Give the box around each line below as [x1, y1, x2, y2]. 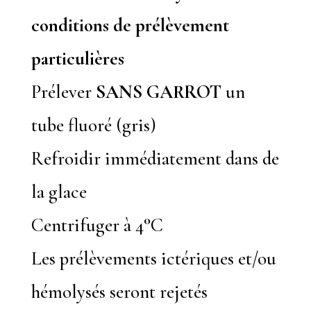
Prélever [31, 81, 96, 103]
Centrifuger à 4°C [31, 214, 163, 237]
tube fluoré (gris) [31, 114, 156, 137]
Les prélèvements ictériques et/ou [31, 247, 276, 270]
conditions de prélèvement [31, 14, 229, 37]
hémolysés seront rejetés [31, 280, 208, 303]
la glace [31, 180, 87, 203]
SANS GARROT [95, 81, 221, 103]
